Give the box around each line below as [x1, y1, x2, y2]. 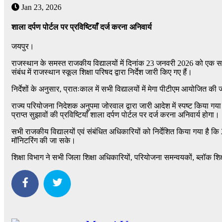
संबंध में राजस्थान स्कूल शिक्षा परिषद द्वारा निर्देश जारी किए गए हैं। [11, 67, 192, 76]
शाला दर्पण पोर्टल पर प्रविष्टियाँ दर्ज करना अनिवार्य [11, 22, 152, 31]
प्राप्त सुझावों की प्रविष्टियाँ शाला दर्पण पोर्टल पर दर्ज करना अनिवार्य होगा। [11, 110, 220, 119]
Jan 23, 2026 [19, 3, 61, 12]
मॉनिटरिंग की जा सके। [11, 136, 76, 145]
